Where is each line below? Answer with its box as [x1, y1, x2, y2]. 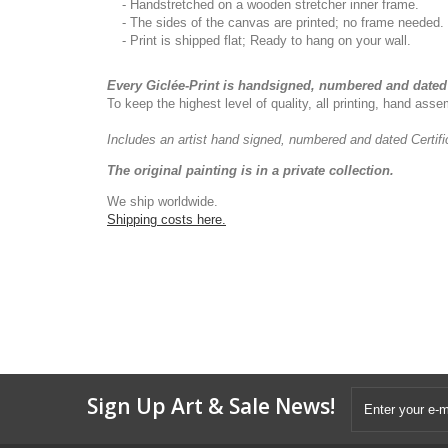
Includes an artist [107, 132, 211, 147]
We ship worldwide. [107, 194, 218, 209]
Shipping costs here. [107, 212, 226, 227]
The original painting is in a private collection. [107, 163, 394, 178]
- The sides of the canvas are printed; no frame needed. [122, 15, 444, 30]
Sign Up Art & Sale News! [87, 392, 335, 420]
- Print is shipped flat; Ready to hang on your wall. [122, 33, 411, 48]
